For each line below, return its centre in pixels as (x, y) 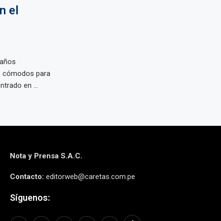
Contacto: (27, 177)
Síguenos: (30, 198)
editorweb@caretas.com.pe (89, 177)
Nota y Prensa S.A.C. (46, 156)
